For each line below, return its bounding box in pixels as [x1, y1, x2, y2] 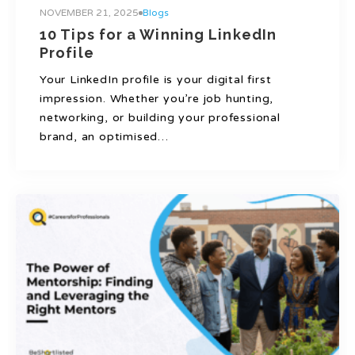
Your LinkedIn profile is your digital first [40, 73, 272, 87]
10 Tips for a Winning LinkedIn [40, 26, 277, 44]
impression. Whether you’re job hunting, [40, 92, 274, 106]
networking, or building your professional [40, 111, 281, 125]
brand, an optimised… [40, 130, 170, 144]
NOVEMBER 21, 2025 [40, 7, 139, 19]
